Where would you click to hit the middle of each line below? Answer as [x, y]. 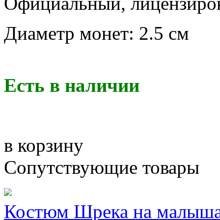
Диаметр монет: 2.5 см [99, 33]
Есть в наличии [72, 85]
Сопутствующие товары [102, 167]
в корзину [44, 145]
